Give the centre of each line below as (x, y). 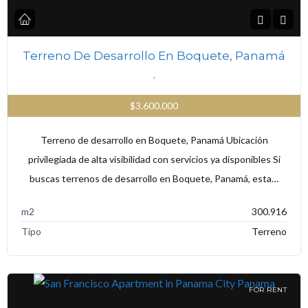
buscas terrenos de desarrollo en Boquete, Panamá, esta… (154, 178)
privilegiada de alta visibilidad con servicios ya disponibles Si (154, 159)
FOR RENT (268, 290)
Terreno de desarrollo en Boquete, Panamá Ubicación (154, 140)
